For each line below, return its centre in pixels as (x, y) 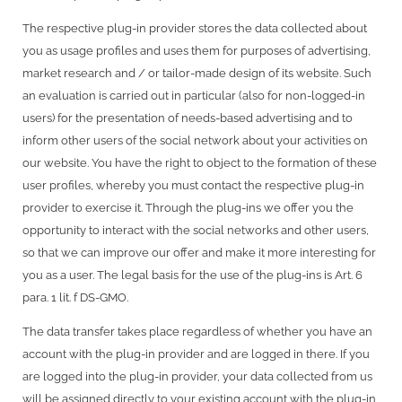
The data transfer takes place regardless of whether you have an (197, 331)
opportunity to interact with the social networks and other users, (196, 230)
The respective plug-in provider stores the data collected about (195, 28)
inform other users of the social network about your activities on (195, 140)
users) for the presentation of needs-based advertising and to (188, 118)
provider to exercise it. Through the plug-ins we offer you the (188, 207)
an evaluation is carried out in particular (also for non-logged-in (194, 95)
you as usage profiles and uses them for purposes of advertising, (197, 50)
